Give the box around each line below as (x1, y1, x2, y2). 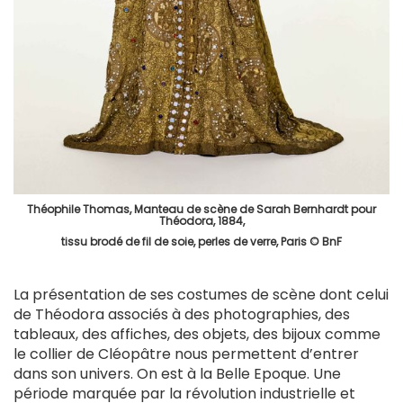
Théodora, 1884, (158, 212, 245, 228)
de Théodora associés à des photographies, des (13, 303, 350, 325)
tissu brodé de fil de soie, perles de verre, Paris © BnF (61, 233, 342, 249)
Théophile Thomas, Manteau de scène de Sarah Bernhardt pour (27, 201, 376, 217)
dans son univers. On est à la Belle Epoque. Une (13, 363, 341, 384)
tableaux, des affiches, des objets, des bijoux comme (13, 323, 381, 345)
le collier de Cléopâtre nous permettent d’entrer (13, 343, 359, 364)
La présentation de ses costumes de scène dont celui (13, 283, 389, 305)
